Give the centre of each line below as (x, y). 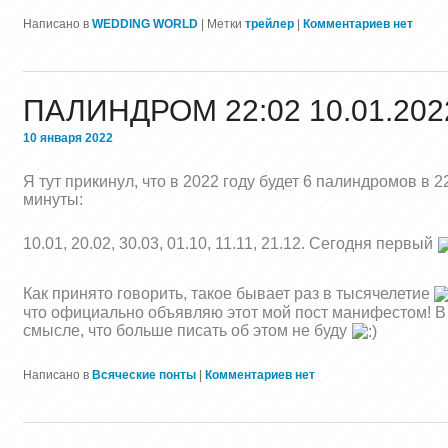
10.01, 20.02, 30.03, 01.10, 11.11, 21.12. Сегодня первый (230, 244)
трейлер (269, 24)
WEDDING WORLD (145, 24)
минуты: (53, 200)
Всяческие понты (144, 374)
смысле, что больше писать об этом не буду (187, 330)
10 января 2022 (68, 138)
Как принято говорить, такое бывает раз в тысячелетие (228, 294)
